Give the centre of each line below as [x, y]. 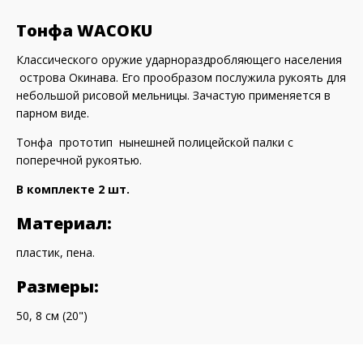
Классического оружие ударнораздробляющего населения [179, 60]
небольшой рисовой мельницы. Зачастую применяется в [173, 95]
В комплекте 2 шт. [73, 189]
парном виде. [54, 113]
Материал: [64, 223]
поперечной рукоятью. [79, 160]
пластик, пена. [57, 252]
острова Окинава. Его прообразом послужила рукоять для [181, 77]
